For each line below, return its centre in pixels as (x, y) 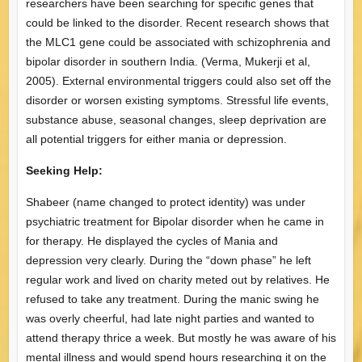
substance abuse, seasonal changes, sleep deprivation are (176, 119)
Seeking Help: (64, 170)
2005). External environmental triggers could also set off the (178, 80)
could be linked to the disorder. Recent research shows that (177, 22)
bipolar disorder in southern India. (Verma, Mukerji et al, (168, 61)
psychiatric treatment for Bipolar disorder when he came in (175, 221)
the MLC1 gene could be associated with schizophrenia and (178, 42)
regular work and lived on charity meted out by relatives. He (177, 279)
